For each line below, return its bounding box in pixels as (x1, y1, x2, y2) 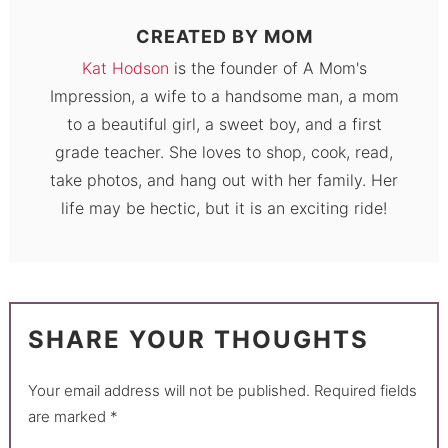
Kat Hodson (81, 58, 169, 79)
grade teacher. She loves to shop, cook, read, (55, 142, 393, 163)
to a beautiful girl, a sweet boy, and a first (66, 114, 382, 135)
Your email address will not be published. (28, 380, 311, 400)
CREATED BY (135, 26, 264, 48)
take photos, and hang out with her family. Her (50, 170, 398, 191)
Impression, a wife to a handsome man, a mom (49, 86, 399, 107)
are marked (28, 406, 111, 426)
